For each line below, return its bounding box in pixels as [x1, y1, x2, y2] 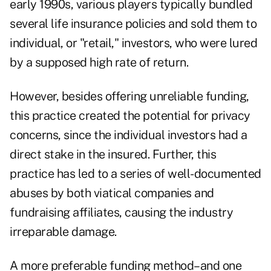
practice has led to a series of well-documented [10, 166, 261, 181]
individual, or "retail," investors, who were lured [10, 36, 257, 51]
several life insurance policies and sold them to [10, 16, 256, 31]
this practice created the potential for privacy [10, 108, 250, 123]
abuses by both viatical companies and [10, 186, 214, 201]
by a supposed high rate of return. [10, 55, 188, 70]
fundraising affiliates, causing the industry [10, 205, 233, 220]
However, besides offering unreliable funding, [10, 89, 249, 104]
